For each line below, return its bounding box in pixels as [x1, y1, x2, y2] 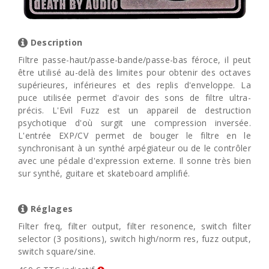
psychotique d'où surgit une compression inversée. [18, 117, 251, 129]
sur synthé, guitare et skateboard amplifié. [18, 168, 190, 180]
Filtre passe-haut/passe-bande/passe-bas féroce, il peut [18, 54, 251, 66]
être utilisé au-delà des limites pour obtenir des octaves [18, 67, 251, 79]
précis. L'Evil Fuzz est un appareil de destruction [18, 104, 251, 116]
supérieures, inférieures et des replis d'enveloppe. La [18, 79, 251, 91]
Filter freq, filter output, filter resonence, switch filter [18, 220, 251, 232]
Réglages [28, 203, 73, 215]
